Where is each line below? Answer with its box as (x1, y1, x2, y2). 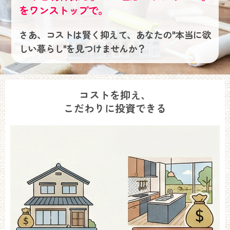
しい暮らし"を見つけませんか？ (19, 41, 146, 55)
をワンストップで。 (19, 2, 108, 17)
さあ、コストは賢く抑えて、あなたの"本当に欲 (19, 27, 211, 41)
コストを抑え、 (79, 87, 151, 102)
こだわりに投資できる (64, 100, 166, 116)
